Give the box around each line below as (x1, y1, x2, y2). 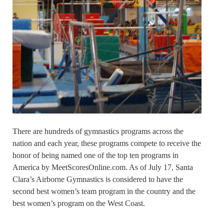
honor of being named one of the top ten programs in (12, 151, 178, 160)
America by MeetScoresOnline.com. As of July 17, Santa (12, 163, 193, 172)
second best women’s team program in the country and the (12, 187, 195, 196)
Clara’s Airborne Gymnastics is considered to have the (12, 175, 183, 184)
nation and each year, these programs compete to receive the (12, 139, 201, 148)
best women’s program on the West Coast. (12, 199, 145, 208)
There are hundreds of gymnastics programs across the (12, 127, 183, 136)
